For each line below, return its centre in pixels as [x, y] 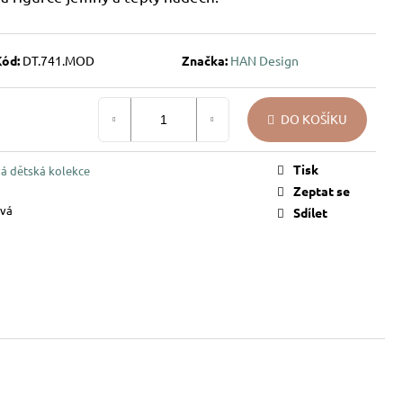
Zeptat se [322, 190]
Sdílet [310, 212]
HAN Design [264, 60]
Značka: [206, 60]
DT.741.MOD [59, 60]
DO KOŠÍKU [314, 119]
